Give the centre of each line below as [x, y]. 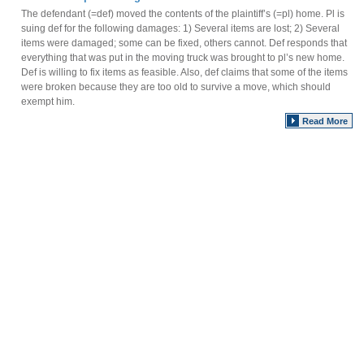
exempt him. [48, 102]
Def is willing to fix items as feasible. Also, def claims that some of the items [184, 72]
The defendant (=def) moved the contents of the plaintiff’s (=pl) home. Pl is [183, 14]
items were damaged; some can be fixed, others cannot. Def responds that [184, 43]
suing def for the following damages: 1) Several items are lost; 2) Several [180, 28]
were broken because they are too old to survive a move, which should [176, 87]
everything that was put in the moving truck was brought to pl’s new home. [183, 58]
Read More [325, 121]
